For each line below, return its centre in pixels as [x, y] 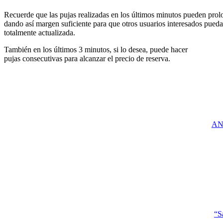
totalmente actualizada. [40, 33]
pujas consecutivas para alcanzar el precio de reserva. [87, 59]
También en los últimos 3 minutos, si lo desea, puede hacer [96, 50]
